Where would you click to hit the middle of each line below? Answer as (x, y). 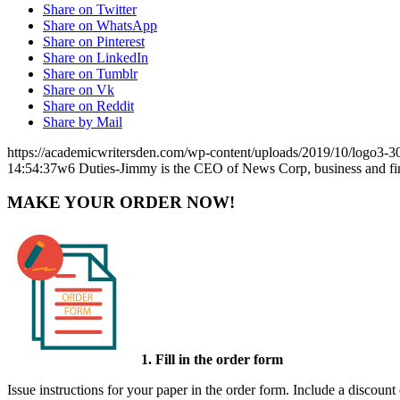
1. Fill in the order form (212, 359)
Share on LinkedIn (96, 57)
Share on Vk (79, 89)
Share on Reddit (88, 105)
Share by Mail (83, 121)
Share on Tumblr (90, 73)
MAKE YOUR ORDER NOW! (121, 203)
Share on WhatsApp (100, 25)
